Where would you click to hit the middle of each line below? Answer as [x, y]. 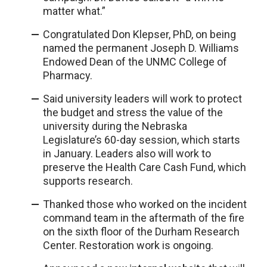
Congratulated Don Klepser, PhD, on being [139, 34]
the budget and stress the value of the [133, 112]
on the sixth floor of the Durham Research [141, 231]
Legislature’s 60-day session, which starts [142, 139]
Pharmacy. [68, 75]
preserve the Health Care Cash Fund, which [145, 167]
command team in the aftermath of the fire [144, 218]
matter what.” [74, 11]
